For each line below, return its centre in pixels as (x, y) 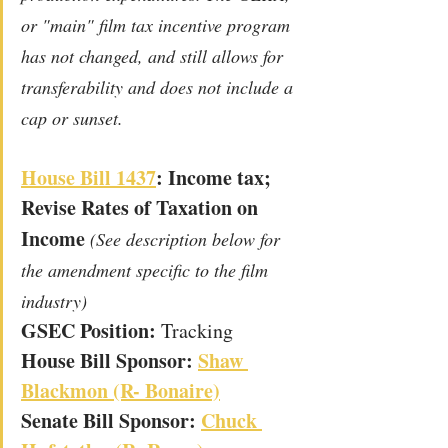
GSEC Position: (91, 330)
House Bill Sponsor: (109, 360)
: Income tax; (216, 177)
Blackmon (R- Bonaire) (120, 390)
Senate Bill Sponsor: (111, 420)
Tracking (197, 330)
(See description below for (187, 238)
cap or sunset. (74, 117)
